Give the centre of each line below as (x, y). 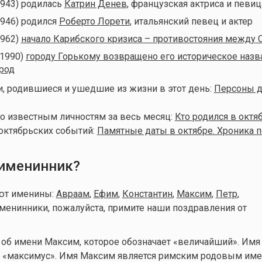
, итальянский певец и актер (191, 21)
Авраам (73, 194)
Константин (147, 194)
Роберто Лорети (94, 21)
